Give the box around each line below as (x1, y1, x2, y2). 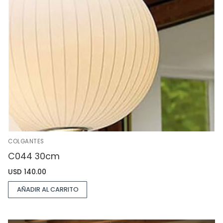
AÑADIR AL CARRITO (16, 185, 79, 194)
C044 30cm (8, 150, 60, 162)
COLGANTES (8, 137, 44, 146)
